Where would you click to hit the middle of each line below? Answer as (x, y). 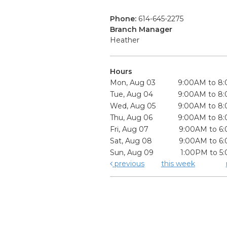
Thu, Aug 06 (131, 118)
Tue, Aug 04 (132, 94)
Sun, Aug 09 (132, 153)
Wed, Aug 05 (133, 106)
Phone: (124, 19)
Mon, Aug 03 (133, 83)
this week (178, 164)
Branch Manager (141, 30)
